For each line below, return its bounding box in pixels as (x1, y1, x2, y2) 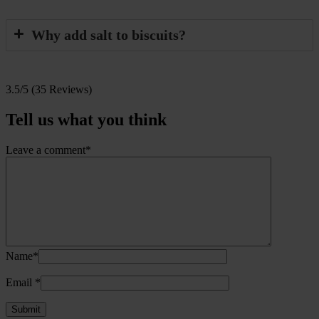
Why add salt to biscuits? (31, 27, 186, 43)
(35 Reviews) (31, 83, 92, 96)
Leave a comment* (6, 143, 91, 156)
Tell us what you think (6, 110, 167, 130)
